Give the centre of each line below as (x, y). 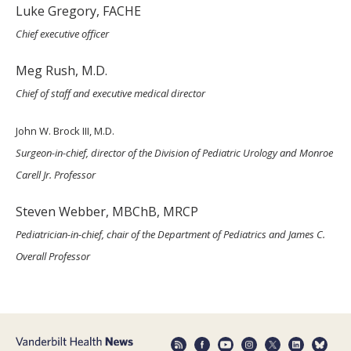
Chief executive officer (62, 34)
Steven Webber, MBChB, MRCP (107, 212)
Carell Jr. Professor (56, 175)
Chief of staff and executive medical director (110, 94)
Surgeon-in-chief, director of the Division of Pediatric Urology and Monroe (174, 153)
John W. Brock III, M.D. (65, 131)
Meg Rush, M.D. (62, 71)
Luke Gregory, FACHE (78, 11)
